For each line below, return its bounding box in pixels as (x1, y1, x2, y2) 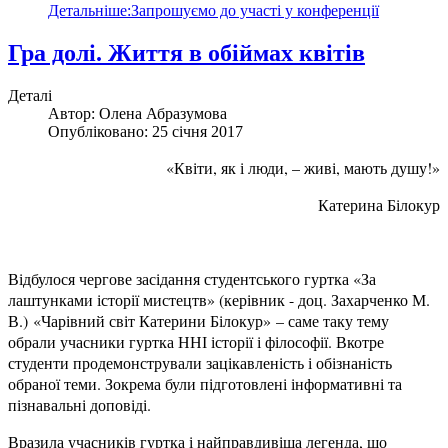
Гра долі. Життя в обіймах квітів (8, 40, 365, 67)
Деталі (8, 87, 52, 105)
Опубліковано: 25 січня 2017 (48, 123, 243, 141)
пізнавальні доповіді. (8, 394, 151, 416)
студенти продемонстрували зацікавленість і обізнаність (8, 352, 392, 374)
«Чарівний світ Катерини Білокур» (33, 310, 276, 332)
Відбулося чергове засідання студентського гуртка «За (8, 268, 376, 290)
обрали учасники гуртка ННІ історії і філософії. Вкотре (8, 331, 384, 353)
